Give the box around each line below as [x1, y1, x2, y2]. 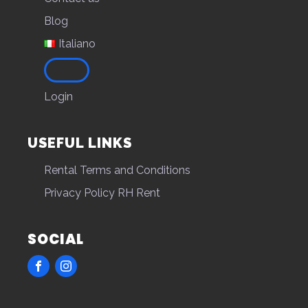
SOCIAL [27, 229, 84, 249]
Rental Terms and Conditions [44, 163, 190, 177]
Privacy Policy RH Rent [44, 186, 160, 199]
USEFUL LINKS [27, 134, 132, 151]
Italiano [58, 36, 96, 50]
